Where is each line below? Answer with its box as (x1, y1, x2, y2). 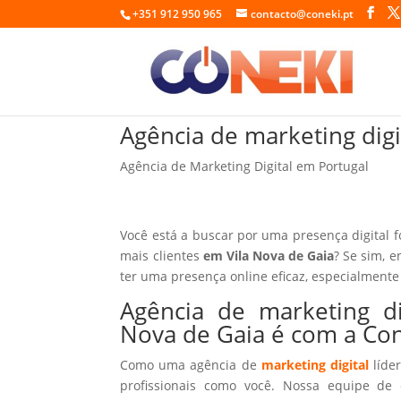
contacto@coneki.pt (251, 6, 354, 21)
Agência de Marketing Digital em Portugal (120, 157, 370, 175)
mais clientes (120, 246, 203, 264)
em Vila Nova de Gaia (202, 246, 335, 264)
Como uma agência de (120, 355, 261, 373)
